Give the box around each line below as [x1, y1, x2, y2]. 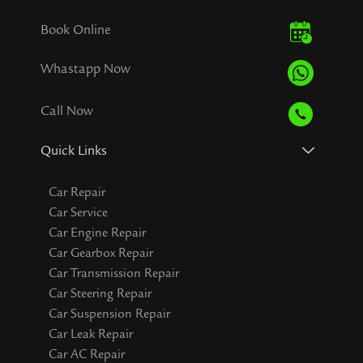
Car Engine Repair [49, 224, 146, 240]
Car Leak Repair [49, 326, 133, 341]
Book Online [41, 21, 111, 38]
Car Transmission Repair [49, 265, 179, 280]
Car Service [49, 204, 108, 220]
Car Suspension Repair [49, 305, 170, 321]
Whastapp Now [41, 60, 130, 77]
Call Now [41, 103, 93, 120]
